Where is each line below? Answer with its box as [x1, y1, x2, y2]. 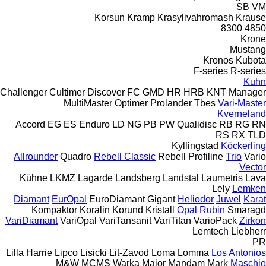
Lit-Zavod [109, 247, 149, 258]
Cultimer [49, 87, 85, 97]
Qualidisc [177, 119, 217, 129]
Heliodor [178, 194, 214, 204]
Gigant [147, 194, 175, 204]
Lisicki [80, 247, 107, 258]
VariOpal [60, 215, 97, 226]
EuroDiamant [89, 194, 145, 204]
